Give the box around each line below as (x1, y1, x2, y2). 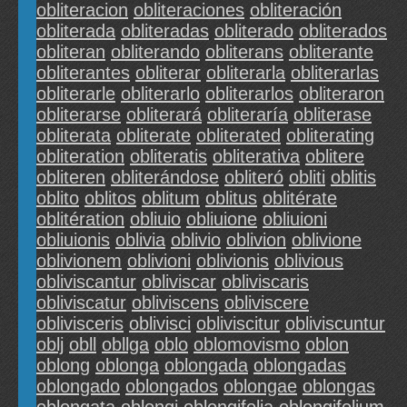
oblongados (125, 376, 218, 397)
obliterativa (213, 146, 300, 167)
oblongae (223, 376, 297, 397)
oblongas (303, 376, 375, 397)
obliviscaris (222, 272, 309, 293)
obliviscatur (36, 293, 126, 313)
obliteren (36, 167, 105, 188)
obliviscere (224, 293, 309, 313)
